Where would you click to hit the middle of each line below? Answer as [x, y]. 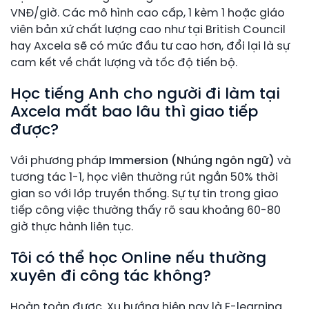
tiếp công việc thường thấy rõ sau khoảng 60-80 [146, 210]
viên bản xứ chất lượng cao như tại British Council [148, 30]
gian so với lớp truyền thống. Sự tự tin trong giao [144, 194]
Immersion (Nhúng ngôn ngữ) [192, 161]
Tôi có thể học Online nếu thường [138, 258]
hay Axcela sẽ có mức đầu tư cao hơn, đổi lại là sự [150, 46]
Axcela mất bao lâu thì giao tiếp [134, 112]
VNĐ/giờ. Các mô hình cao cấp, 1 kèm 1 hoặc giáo [148, 13]
